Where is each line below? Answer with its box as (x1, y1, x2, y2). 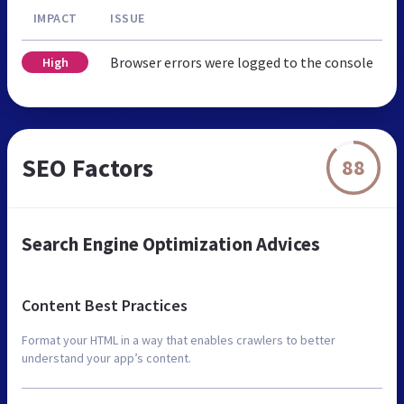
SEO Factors (22, 151, 153, 184)
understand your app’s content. (22, 349, 191, 366)
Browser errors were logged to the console (110, 52, 373, 71)
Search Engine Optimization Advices (22, 231, 320, 256)
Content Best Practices (22, 294, 188, 316)
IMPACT (32, 9, 78, 26)
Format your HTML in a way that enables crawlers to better (22, 331, 335, 348)
